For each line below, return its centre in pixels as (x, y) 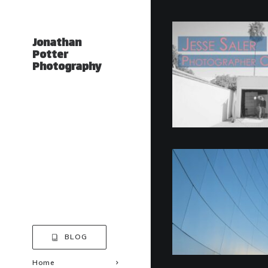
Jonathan (57, 44)
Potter (50, 56)
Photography (67, 68)
